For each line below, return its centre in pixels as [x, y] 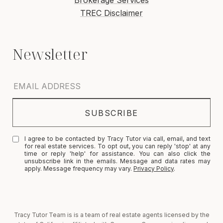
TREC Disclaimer [111, 13]
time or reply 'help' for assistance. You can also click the [117, 154]
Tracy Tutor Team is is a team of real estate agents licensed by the [111, 215]
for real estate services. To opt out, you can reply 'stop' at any [117, 146]
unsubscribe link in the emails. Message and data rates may [117, 161]
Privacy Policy [154, 169]
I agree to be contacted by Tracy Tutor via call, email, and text [117, 139]
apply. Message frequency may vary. [79, 169]
